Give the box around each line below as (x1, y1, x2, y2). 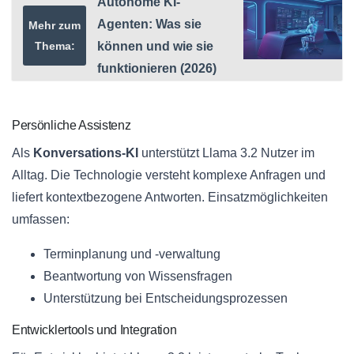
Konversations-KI (33, 146, 138, 160)
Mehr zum (28, 19, 81, 32)
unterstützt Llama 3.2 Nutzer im (138, 146, 314, 160)
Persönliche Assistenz (12, 119, 131, 133)
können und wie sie (97, 40, 213, 54)
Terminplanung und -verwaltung (43, 247, 220, 262)
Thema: (34, 40, 75, 53)
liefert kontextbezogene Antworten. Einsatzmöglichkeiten (12, 190, 328, 205)
